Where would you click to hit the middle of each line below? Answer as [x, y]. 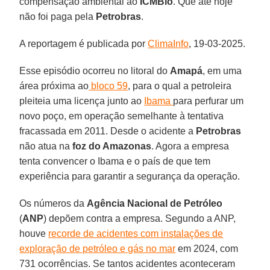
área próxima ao [54, 86]
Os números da [53, 203]
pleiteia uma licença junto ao [82, 101]
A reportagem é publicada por [84, 43]
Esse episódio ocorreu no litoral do [95, 71]
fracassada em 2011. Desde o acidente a [108, 131]
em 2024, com [207, 248]
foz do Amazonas [111, 146]
